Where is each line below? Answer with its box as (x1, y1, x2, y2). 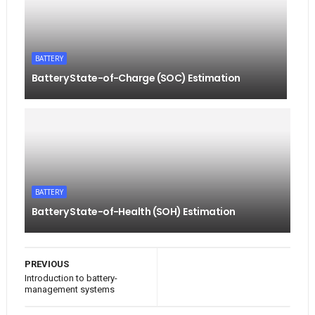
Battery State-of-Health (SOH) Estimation (31, 204, 236, 219)
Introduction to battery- (24, 272, 117, 283)
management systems (24, 283, 115, 295)
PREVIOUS (24, 258, 69, 269)
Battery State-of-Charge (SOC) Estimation (31, 70, 240, 85)
